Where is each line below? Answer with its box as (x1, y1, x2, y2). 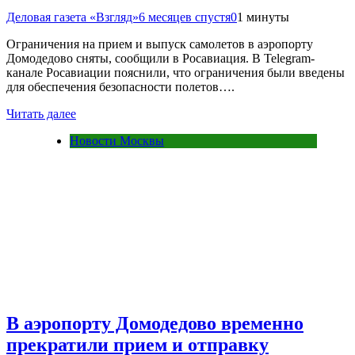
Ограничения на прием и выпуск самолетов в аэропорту (6, 36, 313, 51)
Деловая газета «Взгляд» (6, 10, 139, 24)
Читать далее (6, 106, 76, 120)
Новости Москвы (70, 133, 164, 147)
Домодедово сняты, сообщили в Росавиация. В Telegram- (6, 51, 315, 65)
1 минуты (237, 10, 289, 24)
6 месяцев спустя (139, 10, 231, 24)
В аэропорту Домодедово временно (6, 313, 303, 334)
